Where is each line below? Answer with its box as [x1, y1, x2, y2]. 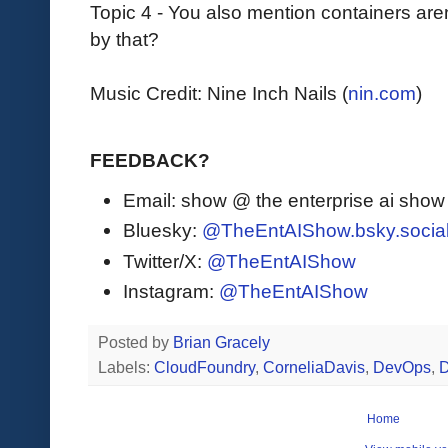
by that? [90, 27, 159, 50]
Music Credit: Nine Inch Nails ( [90, 81, 348, 104]
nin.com [348, 81, 416, 104]
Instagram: [123, 279, 219, 302]
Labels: [98, 358, 154, 376]
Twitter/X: [123, 249, 207, 272]
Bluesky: [123, 219, 202, 242]
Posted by [98, 333, 173, 351]
